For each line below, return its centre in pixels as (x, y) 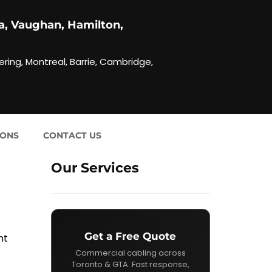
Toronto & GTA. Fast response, (130, 264)
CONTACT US (72, 135)
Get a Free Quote (131, 236)
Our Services (95, 168)
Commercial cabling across (130, 253)
